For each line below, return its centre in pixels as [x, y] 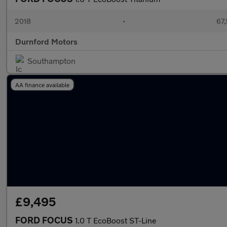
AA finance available [42, 85]
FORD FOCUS [45, 220]
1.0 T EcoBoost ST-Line [116, 220]
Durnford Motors [46, 41]
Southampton [51, 61]
